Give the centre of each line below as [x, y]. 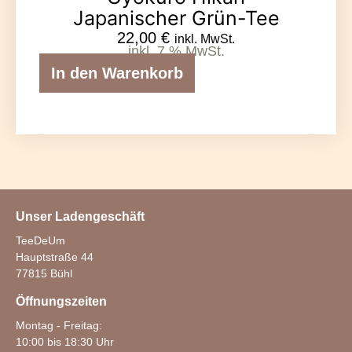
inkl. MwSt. [205, 39]
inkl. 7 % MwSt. [176, 51]
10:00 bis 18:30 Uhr [65, 341]
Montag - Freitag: [59, 325]
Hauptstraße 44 [55, 257]
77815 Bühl [44, 273]
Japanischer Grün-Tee [176, 18]
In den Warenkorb [117, 73]
